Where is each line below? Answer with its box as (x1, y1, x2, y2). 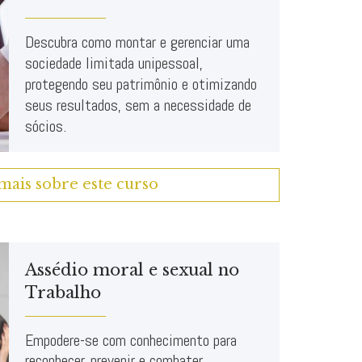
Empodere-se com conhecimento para (25, 329, 237, 351)
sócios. (25, 115, 66, 137)
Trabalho (25, 282, 101, 302)
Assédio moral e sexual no (25, 259, 239, 280)
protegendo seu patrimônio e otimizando (25, 73, 257, 95)
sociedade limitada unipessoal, (25, 52, 203, 74)
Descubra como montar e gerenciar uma (25, 31, 250, 53)
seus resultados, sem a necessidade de (25, 94, 251, 116)
